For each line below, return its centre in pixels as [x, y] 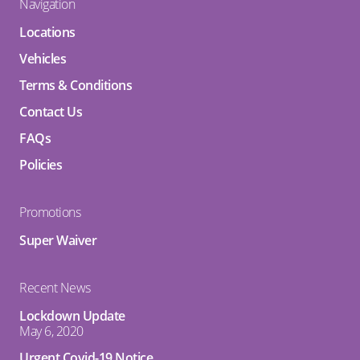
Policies [41, 165]
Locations [47, 33]
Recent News [55, 288]
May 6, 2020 [51, 331]
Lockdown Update [72, 316]
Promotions [50, 213]
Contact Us [51, 112]
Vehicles [43, 59]
